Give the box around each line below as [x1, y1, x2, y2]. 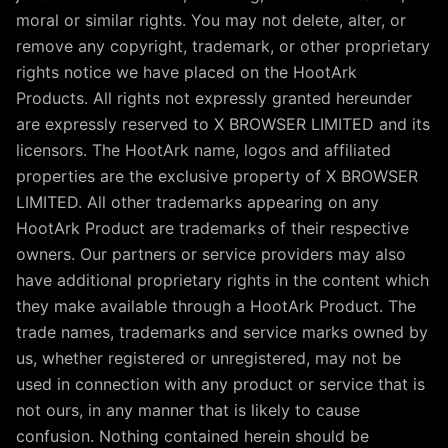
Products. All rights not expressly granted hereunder [16, 88, 412, 108]
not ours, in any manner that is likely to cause [16, 400, 360, 420]
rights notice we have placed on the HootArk [16, 62, 357, 82]
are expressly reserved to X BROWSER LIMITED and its [16, 114, 430, 134]
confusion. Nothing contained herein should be [16, 426, 369, 446]
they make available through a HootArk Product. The [16, 296, 416, 316]
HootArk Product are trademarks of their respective [16, 218, 409, 238]
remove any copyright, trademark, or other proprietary [16, 36, 430, 56]
